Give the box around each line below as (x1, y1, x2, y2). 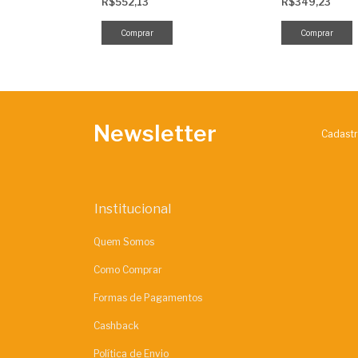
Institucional (94, 201, 171, 217)
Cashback (93, 320, 139, 332)
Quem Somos (93, 236, 154, 249)
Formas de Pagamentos (93, 292, 202, 304)
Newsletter (93, 120, 217, 148)
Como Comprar (93, 264, 162, 276)
